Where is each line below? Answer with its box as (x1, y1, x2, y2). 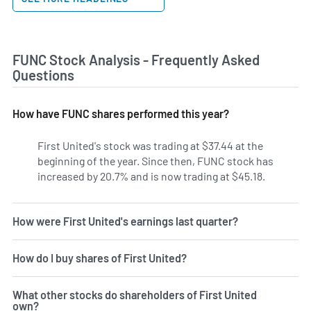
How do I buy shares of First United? (12, 251, 187, 264)
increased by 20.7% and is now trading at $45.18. (37, 169, 265, 183)
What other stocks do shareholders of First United (12, 287, 257, 301)
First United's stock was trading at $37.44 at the (37, 138, 263, 152)
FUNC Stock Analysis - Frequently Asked (12, 51, 260, 68)
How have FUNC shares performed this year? (12, 106, 229, 120)
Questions (12, 66, 74, 83)
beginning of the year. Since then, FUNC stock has (37, 153, 274, 167)
